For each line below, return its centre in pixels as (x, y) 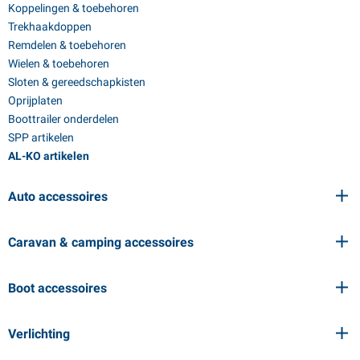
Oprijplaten (35, 100)
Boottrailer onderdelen (63, 119)
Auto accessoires (58, 196)
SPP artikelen (41, 137)
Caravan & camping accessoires (101, 242)
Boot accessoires (57, 288)
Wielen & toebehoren (59, 63)
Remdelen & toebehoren (67, 45)
